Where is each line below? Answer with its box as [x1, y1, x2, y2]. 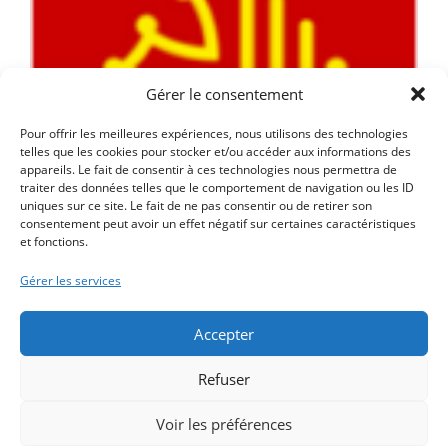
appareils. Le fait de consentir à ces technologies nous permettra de [20, 161, 397, 178]
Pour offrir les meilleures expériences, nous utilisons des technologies [20, 125, 408, 142]
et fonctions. [20, 233, 88, 250]
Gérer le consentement [145, 84, 303, 104]
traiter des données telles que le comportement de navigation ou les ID [20, 179, 414, 196]
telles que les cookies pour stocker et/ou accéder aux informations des [20, 143, 411, 160]
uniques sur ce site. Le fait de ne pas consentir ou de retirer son [20, 197, 372, 214]
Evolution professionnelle [115, 426, 282, 443]
